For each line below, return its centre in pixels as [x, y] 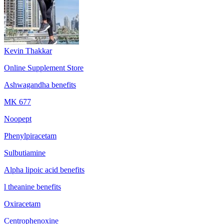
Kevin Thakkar [28, 50]
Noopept [18, 118]
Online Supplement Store [44, 67]
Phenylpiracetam [30, 135]
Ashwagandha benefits [40, 84]
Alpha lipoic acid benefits [44, 169]
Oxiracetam [22, 203]
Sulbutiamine [25, 152]
